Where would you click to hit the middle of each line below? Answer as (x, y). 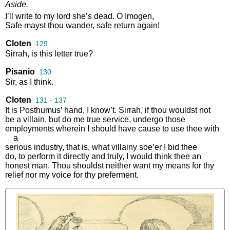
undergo (148, 119)
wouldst (183, 110)
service (116, 119)
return (124, 25)
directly (76, 156)
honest (17, 165)
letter (63, 53)
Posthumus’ (41, 110)
